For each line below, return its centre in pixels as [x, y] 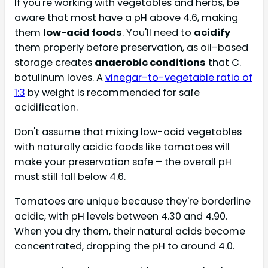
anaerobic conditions [150, 62]
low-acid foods [83, 32]
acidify [212, 32]
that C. [223, 62]
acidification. [46, 107]
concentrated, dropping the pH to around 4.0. [124, 246]
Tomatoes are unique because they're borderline [133, 202]
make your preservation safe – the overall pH [123, 162]
